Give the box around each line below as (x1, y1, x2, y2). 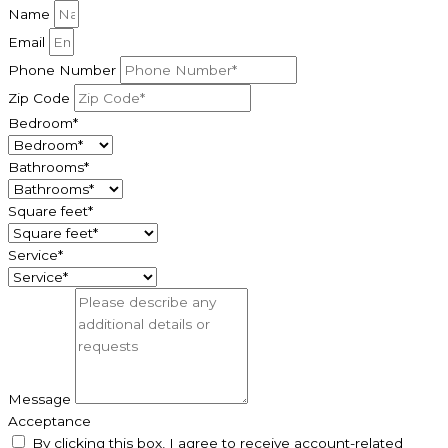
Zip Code (8, 90, 74, 107)
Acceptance (8, 413, 91, 430)
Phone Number (8, 62, 120, 79)
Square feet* (8, 203, 93, 220)
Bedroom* (8, 115, 78, 132)
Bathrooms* (8, 159, 89, 176)
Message (8, 391, 75, 408)
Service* (8, 247, 63, 264)
